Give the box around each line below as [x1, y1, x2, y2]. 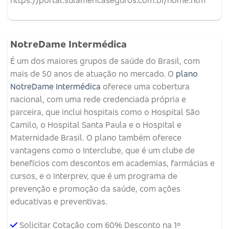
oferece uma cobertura [101, 81, 190, 92]
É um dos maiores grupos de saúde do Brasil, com [10, 56, 200, 66]
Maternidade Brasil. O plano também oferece [10, 132, 181, 143]
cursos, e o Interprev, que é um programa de [10, 171, 177, 181]
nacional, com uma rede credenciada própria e [10, 94, 186, 105]
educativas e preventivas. [10, 196, 107, 207]
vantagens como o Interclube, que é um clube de [10, 145, 195, 156]
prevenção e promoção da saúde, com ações [10, 184, 180, 194]
